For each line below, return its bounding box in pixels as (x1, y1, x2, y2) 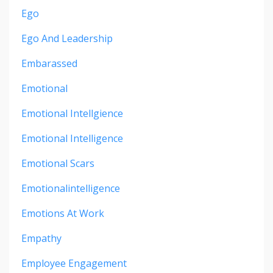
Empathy (21, 232, 62, 246)
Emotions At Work (21, 207, 104, 221)
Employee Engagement (21, 257, 127, 271)
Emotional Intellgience (21, 107, 123, 121)
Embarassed (21, 57, 77, 71)
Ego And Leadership (21, 32, 113, 46)
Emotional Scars (21, 157, 94, 171)
